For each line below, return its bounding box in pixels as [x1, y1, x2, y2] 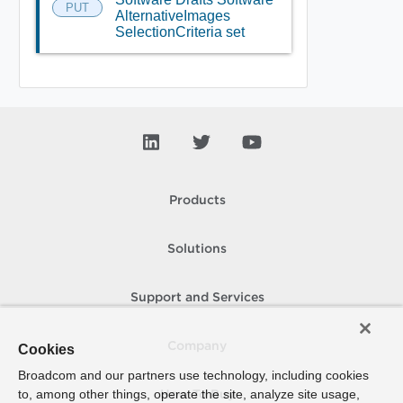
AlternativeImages [114, 7, 230, 23]
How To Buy [159, 390, 235, 400]
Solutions [167, 244, 227, 255]
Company [167, 341, 227, 352]
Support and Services [130, 292, 264, 303]
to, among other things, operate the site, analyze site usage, [18, 387, 360, 401]
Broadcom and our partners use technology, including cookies [18, 368, 369, 382]
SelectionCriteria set [114, 23, 245, 40]
